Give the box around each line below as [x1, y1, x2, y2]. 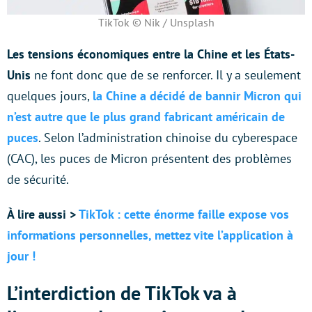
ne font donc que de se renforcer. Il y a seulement [31, 66, 301, 83]
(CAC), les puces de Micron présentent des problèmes [7, 150, 292, 166]
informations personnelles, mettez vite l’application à [7, 226, 293, 243]
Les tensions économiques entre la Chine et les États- [7, 45, 295, 62]
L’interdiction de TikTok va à [7, 279, 237, 306]
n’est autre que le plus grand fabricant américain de [7, 108, 285, 125]
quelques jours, [7, 87, 93, 104]
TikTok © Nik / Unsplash [97, 15, 214, 29]
